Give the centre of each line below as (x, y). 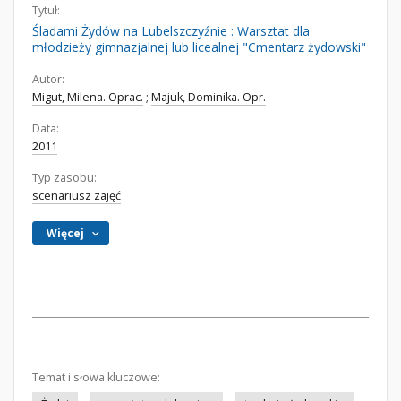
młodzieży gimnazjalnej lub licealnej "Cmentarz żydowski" (199, 47)
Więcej (66, 233)
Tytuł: (46, 10)
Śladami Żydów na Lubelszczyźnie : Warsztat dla (171, 31)
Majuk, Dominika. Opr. (209, 97)
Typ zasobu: (64, 178)
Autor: (48, 79)
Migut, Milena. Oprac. (88, 97)
